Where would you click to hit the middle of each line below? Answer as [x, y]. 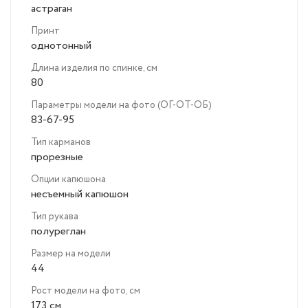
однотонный [61, 46]
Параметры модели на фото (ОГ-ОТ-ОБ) [121, 106]
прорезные [57, 157]
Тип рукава [55, 217]
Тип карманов [61, 143]
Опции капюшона [68, 180]
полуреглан [58, 232]
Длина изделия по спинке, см [94, 68]
